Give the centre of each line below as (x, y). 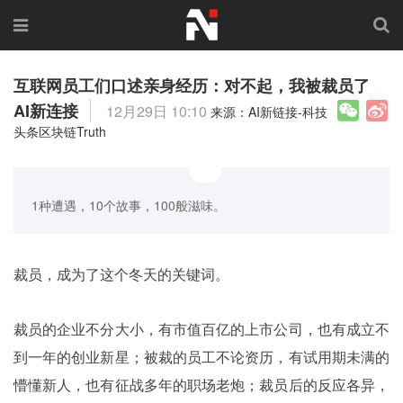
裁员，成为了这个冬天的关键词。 (121, 275)
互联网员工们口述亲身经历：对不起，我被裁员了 (192, 85)
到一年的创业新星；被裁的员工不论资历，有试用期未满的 (201, 358)
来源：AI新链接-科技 (269, 112)
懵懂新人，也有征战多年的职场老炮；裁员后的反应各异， (201, 385)
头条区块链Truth (60, 131)
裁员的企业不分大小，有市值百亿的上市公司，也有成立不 (201, 330)
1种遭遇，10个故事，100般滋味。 (129, 205)
